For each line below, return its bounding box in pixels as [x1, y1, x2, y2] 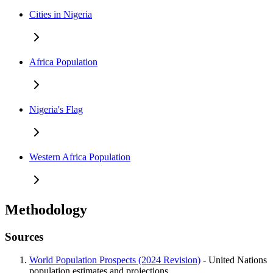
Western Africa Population [29, 151, 130, 162]
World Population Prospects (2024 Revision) [29, 255, 200, 266]
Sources [5, 230, 43, 243]
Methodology [5, 201, 87, 218]
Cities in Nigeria [29, 9, 92, 19]
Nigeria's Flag [29, 104, 83, 115]
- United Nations [200, 255, 267, 266]
